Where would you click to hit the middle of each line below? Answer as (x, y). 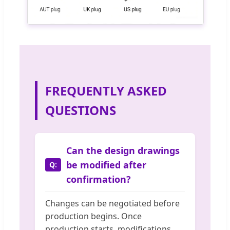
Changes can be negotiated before (112, 204)
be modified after (106, 165)
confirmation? (99, 179)
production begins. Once (93, 216)
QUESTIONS (81, 110)
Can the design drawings (123, 151)
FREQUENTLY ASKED (106, 91)
